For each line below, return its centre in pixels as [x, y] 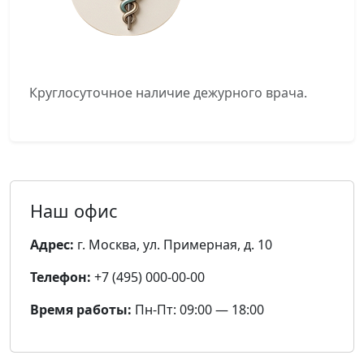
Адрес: [52, 245]
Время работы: [81, 310]
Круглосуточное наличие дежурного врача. [168, 93]
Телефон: [61, 277]
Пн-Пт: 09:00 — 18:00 [198, 310]
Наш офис [74, 211]
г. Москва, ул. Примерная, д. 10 [173, 245]
